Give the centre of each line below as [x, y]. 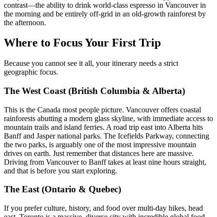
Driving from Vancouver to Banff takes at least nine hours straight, [105, 162]
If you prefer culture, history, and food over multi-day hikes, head [103, 208]
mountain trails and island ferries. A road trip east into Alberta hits [103, 127]
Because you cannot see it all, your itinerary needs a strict [91, 63]
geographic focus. [31, 72]
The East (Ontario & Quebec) [62, 189]
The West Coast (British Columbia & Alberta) [94, 91]
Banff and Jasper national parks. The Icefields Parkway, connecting [107, 136]
